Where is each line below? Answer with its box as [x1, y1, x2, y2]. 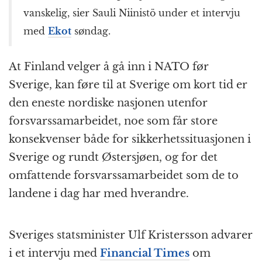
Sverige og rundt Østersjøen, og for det [9, 150, 218, 164]
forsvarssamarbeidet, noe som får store [9, 114, 218, 127]
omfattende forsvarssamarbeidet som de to [9, 168, 239, 182]
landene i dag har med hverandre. [9, 187, 189, 200]
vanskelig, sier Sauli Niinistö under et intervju [23, 6, 240, 19]
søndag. [71, 25, 111, 37]
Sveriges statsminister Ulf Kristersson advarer [9, 228, 253, 242]
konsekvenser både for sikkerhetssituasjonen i [9, 132, 251, 146]
